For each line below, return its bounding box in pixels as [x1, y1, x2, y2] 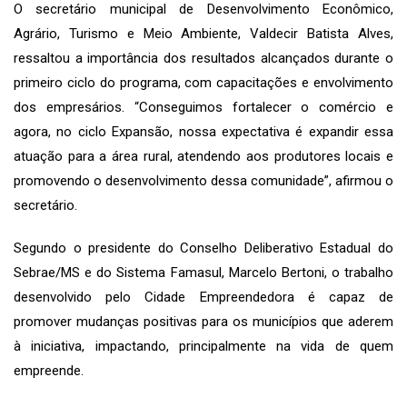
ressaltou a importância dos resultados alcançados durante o [14, 49, 393, 66]
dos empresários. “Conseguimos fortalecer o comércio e [14, 98, 393, 115]
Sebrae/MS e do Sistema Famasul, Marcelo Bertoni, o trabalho [14, 263, 393, 281]
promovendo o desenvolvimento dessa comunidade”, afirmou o [14, 172, 393, 189]
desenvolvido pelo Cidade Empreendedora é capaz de [14, 288, 393, 305]
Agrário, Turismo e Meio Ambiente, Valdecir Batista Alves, [14, 25, 393, 42]
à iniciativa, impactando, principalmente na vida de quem [14, 337, 393, 354]
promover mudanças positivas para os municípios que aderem [14, 313, 393, 330]
